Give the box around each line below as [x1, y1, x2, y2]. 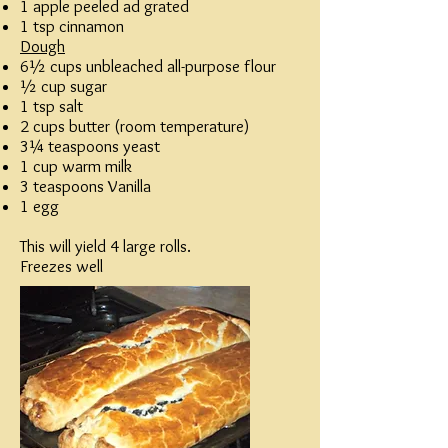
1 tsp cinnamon [20, 16, 124, 36]
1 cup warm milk [20, 156, 132, 176]
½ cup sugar [20, 76, 107, 96]
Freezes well [20, 256, 103, 276]
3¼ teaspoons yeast [20, 136, 160, 156]
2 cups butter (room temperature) [20, 116, 250, 136]
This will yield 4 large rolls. [20, 236, 191, 256]
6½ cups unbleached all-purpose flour [20, 56, 276, 76]
